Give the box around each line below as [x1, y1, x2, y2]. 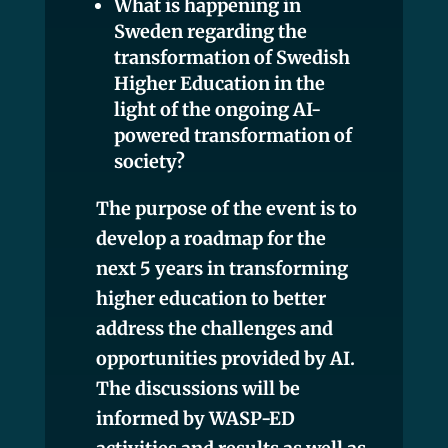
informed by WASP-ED [95, 406, 295, 430]
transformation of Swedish [113, 45, 350, 69]
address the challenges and [95, 316, 333, 340]
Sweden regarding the [113, 19, 307, 43]
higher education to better [95, 286, 326, 310]
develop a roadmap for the [95, 226, 326, 250]
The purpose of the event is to [95, 196, 357, 220]
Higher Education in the [113, 71, 325, 95]
